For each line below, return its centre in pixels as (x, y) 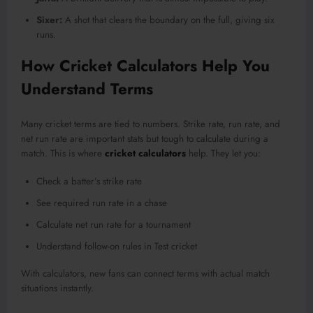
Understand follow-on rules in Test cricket (117, 246)
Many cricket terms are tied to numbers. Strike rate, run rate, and (151, 124)
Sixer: (49, 20)
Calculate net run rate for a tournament (114, 224)
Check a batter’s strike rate (89, 181)
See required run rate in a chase (102, 203)
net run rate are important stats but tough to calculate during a (145, 138)
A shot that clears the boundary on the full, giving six (168, 20)
